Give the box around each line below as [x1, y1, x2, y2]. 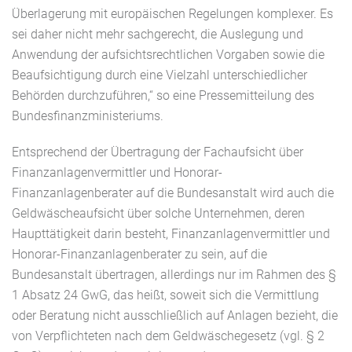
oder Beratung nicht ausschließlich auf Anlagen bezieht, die [12, 308, 338, 324]
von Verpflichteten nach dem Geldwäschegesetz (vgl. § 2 [12, 328, 324, 344]
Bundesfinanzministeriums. [12, 108, 167, 124]
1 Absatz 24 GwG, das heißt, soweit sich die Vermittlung [12, 288, 319, 303]
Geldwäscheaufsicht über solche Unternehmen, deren [12, 206, 305, 222]
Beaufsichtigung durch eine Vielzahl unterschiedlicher [12, 68, 307, 83]
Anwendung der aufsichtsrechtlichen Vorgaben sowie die [12, 47, 324, 63]
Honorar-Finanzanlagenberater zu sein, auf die [12, 247, 267, 262]
